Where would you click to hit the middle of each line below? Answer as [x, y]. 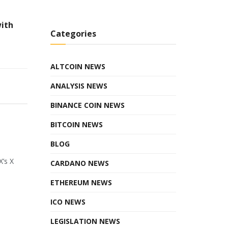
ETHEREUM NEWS [81, 182]
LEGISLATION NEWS [85, 221]
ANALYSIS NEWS [79, 85]
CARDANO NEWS [79, 163]
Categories [73, 33]
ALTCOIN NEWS [78, 66]
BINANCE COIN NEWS [87, 105]
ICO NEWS [68, 202]
